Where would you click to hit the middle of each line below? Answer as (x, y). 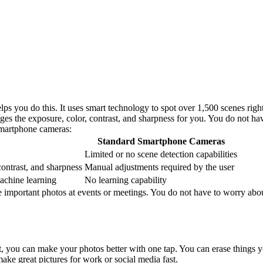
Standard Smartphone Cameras (161, 141)
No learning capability (126, 180)
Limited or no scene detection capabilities (161, 154)
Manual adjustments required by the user (159, 167)
